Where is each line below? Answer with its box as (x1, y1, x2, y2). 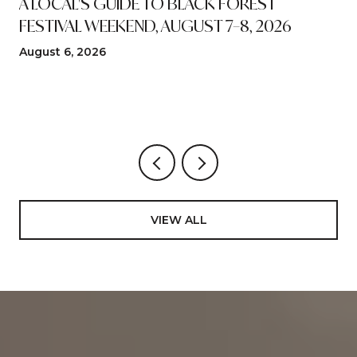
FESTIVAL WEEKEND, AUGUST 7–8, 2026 (19, 15, 292, 37)
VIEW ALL (150, 213, 207, 227)
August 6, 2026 (19, 45, 106, 60)
